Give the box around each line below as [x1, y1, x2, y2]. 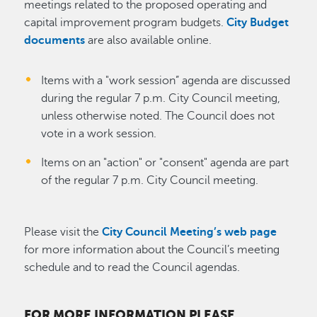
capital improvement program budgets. [24, 16, 227, 30]
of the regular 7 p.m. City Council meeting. [41, 174, 259, 188]
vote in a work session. [41, 127, 157, 141]
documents [24, 34, 86, 47]
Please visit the [24, 226, 103, 239]
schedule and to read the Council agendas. [24, 261, 241, 275]
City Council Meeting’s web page [102, 226, 277, 239]
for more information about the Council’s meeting [24, 243, 280, 257]
